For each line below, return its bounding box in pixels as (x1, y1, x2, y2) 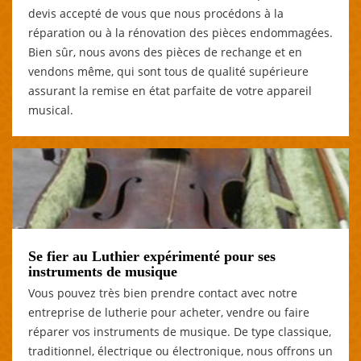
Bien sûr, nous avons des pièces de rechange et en (28, 44, 302, 60)
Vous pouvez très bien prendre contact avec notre (28, 284, 297, 301)
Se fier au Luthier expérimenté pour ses (28, 247, 276, 264)
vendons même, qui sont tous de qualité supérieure (28, 63, 309, 79)
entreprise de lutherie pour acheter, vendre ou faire (28, 304, 309, 320)
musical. (28, 102, 73, 118)
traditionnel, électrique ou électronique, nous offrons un (28, 342, 333, 359)
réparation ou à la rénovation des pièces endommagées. (28, 24, 333, 40)
